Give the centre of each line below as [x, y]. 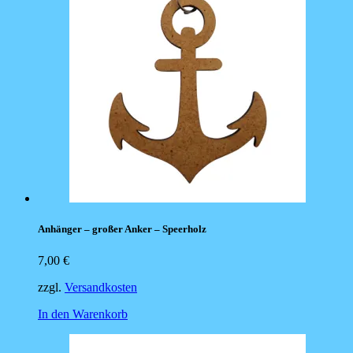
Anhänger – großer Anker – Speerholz [122, 229]
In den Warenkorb [83, 314]
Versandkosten [101, 287]
